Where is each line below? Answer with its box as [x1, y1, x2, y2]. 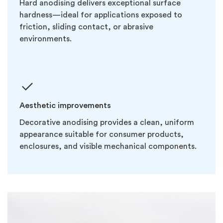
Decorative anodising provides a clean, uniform [19, 118, 194, 126]
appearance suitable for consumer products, [19, 130, 184, 138]
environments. [19, 34, 72, 43]
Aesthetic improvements [19, 101, 111, 110]
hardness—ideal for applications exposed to [19, 10, 182, 19]
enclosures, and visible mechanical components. [19, 142, 197, 150]
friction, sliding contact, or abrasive [19, 22, 153, 31]
